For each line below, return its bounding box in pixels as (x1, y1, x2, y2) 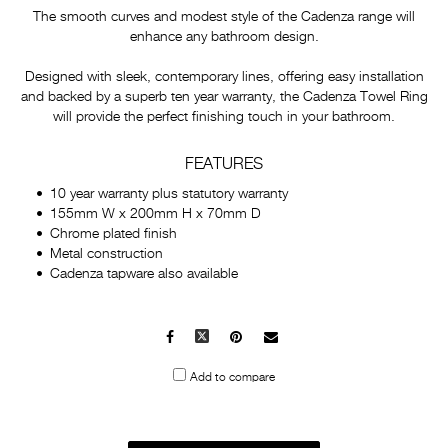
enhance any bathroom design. (129, 30, 319, 44)
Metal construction (50, 247, 163, 261)
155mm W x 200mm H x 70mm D (50, 207, 261, 221)
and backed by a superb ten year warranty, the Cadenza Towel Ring (20, 90, 428, 104)
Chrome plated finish (50, 227, 177, 241)
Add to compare (190, 371, 275, 384)
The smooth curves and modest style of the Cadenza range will (33, 10, 415, 24)
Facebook (172, 331, 233, 345)
